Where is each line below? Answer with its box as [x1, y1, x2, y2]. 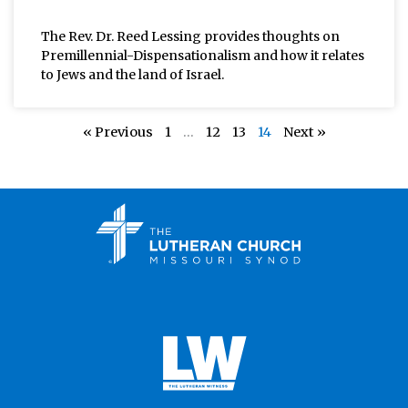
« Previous [82, 123, 153, 140]
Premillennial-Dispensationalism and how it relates [41, 46, 364, 64]
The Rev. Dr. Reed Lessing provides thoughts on [41, 27, 340, 45]
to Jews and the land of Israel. [41, 66, 224, 83]
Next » [282, 123, 326, 140]
